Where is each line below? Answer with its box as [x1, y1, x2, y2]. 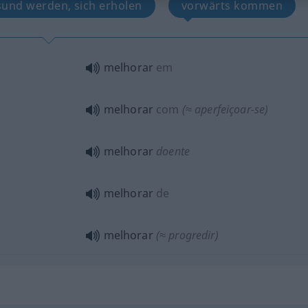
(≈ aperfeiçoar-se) [181, 102, 269, 117]
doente [156, 144, 190, 159]
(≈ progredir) [155, 228, 219, 243]
